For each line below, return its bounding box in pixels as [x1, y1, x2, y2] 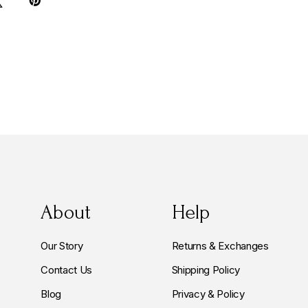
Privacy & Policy [171, 287, 245, 301]
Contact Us [41, 263, 92, 277]
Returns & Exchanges [171, 239, 269, 253]
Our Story [41, 239, 83, 253]
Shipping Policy [171, 263, 240, 277]
